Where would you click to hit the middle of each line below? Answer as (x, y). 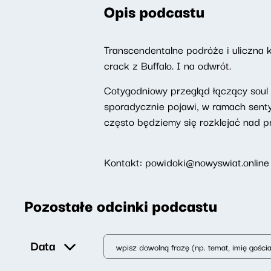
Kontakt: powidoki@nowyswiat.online (187, 162)
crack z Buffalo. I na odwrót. (168, 65)
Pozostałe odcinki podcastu (121, 205)
